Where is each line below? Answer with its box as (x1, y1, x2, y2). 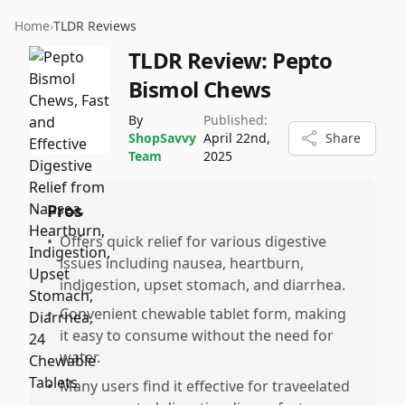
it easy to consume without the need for (60, 325, 334, 345)
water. (60, 347, 100, 367)
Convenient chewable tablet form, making (60, 304, 346, 324)
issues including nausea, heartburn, (60, 253, 304, 273)
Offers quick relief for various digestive (60, 231, 326, 251)
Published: (203, 111, 268, 128)
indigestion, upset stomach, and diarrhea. (60, 275, 345, 295)
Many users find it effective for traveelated (60, 376, 350, 396)
